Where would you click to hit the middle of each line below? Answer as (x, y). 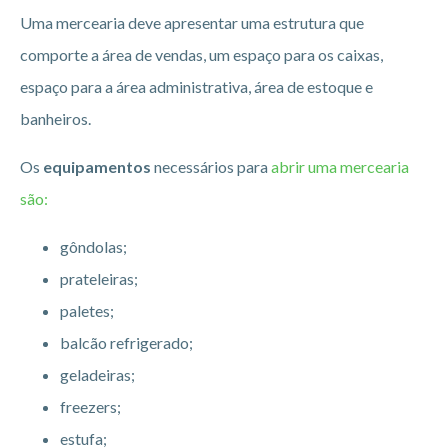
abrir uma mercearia (340, 166)
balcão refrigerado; (126, 342)
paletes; (87, 310)
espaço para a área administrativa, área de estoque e (196, 86)
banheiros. (55, 118)
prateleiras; (99, 278)
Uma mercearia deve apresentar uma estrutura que (192, 22)
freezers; (90, 406)
